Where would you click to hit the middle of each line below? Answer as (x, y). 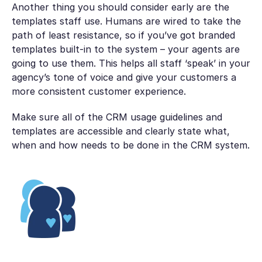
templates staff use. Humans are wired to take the (126, 21)
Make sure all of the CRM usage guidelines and (117, 117)
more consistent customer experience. (100, 91)
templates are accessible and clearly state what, (120, 131)
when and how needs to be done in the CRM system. (130, 145)
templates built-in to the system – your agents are (125, 49)
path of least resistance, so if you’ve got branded (123, 35)
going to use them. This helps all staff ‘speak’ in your (131, 63)
